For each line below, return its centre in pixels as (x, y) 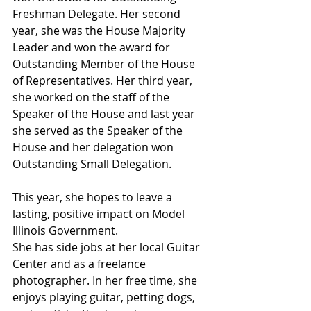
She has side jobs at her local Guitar (108, 247)
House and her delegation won (94, 147)
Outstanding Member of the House (105, 64)
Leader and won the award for (93, 47)
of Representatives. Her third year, (104, 80)
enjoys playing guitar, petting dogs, (105, 297)
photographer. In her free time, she (106, 280)
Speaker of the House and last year (105, 114)
